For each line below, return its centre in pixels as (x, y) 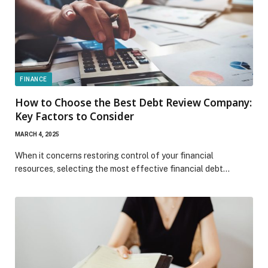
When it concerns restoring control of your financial (114, 155)
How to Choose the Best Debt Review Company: (133, 102)
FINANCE (33, 79)
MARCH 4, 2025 (37, 134)
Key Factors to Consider (74, 116)
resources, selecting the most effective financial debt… (122, 168)
